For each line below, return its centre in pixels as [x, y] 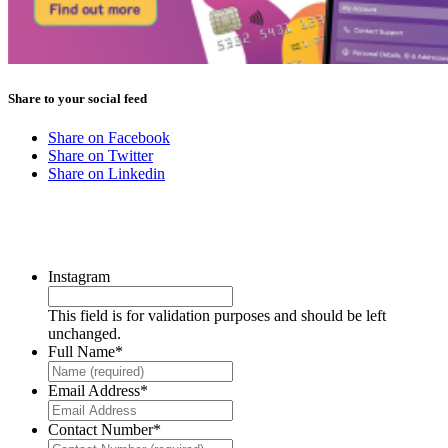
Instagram [79, 277]
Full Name [81, 352]
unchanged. [84, 334]
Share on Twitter [100, 155]
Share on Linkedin [106, 173]
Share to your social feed [77, 98]
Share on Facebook [109, 137]
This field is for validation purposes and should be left [217, 316]
